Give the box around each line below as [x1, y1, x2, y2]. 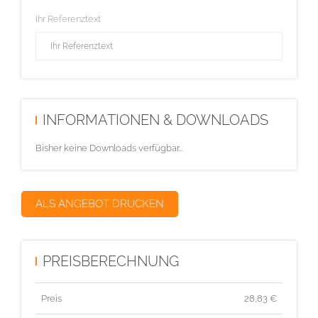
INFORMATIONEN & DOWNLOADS [43, 111, 268, 129]
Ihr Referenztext [35, 13, 101, 25]
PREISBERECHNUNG [43, 253, 179, 270]
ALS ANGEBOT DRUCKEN [35, 197, 164, 211]
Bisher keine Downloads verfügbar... [35, 142, 183, 153]
